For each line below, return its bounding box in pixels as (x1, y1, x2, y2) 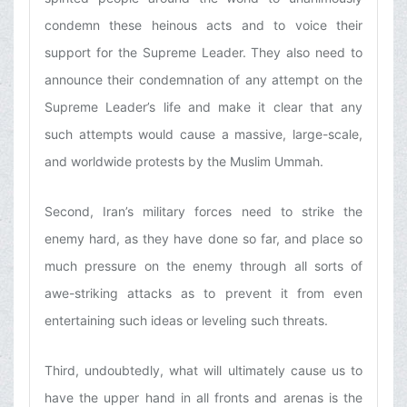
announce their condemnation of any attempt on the (45, 72, 362, 88)
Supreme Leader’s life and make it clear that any (45, 99, 362, 115)
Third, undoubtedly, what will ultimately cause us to (45, 362, 362, 379)
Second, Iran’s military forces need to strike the (45, 203, 362, 220)
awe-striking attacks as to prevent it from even (45, 285, 362, 302)
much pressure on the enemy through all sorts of (45, 258, 362, 274)
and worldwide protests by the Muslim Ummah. (45, 154, 323, 170)
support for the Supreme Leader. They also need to (45, 45, 362, 61)
